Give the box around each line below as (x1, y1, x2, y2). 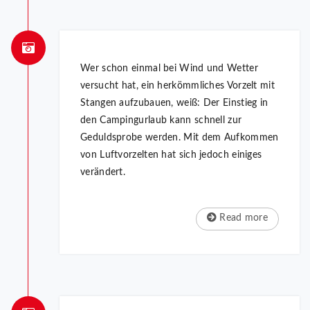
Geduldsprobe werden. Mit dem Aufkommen (80, 133, 279, 143)
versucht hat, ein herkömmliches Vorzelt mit (80, 81, 275, 91)
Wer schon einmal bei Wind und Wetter (80, 64, 258, 74)
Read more (217, 213, 268, 224)
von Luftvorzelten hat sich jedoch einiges (80, 150, 262, 161)
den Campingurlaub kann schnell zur (80, 116, 242, 126)
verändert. (80, 167, 125, 178)
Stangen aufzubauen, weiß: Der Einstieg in (80, 98, 268, 109)
